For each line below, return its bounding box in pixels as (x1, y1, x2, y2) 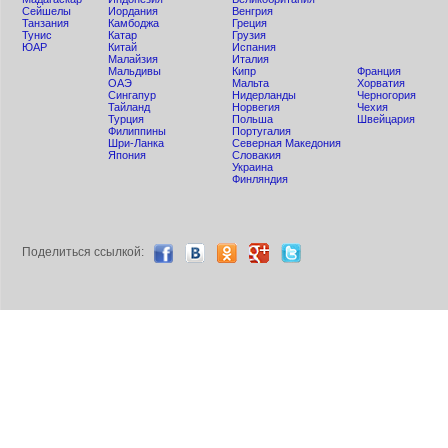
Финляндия (232, 173, 288, 185)
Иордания (108, 5, 158, 17)
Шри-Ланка (108, 137, 164, 149)
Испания (232, 41, 276, 53)
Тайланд (108, 101, 150, 113)
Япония (108, 149, 146, 161)
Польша (232, 113, 273, 125)
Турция (108, 113, 144, 125)
